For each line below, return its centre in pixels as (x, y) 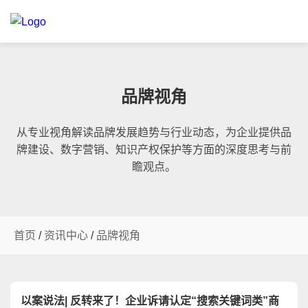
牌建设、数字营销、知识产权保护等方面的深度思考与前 (154, 150)
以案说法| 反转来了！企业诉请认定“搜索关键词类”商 (150, 301)
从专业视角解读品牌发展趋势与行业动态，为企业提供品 (154, 132)
